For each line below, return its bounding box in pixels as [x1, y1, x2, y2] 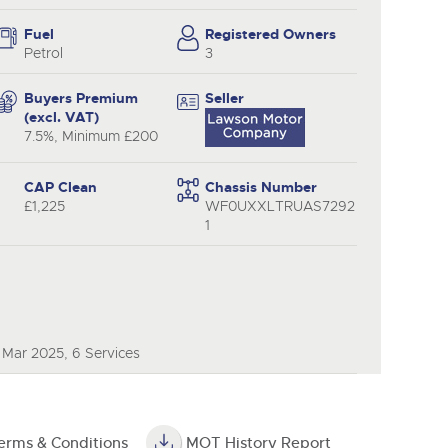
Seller [205, 89, 245, 107]
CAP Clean [23, 178, 97, 196]
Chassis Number [205, 178, 318, 196]
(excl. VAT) [23, 108, 99, 126]
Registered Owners [205, 25, 337, 43]
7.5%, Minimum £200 [23, 127, 158, 145]
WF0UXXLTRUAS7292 [205, 197, 356, 215]
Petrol [23, 44, 63, 62]
